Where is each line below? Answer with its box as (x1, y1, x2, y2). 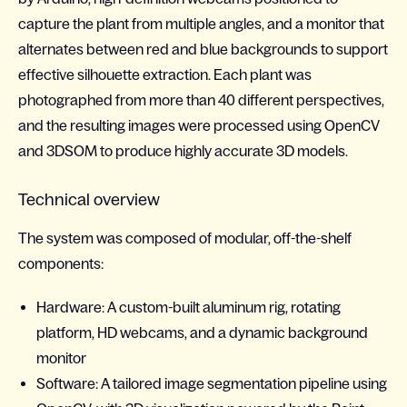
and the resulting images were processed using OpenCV (18, 117, 380, 134)
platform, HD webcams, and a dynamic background (36, 324, 368, 342)
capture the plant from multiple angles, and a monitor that (18, 15, 384, 33)
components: (18, 255, 104, 273)
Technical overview (18, 191, 160, 210)
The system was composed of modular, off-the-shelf (18, 230, 352, 247)
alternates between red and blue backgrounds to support (18, 41, 388, 58)
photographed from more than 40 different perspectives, (18, 92, 384, 109)
